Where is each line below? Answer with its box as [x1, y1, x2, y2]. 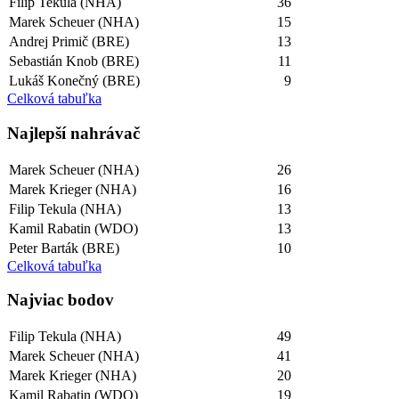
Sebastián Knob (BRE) [9, 53, 139, 69]
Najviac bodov [7, 290, 114, 310]
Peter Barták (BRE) [9, 240, 119, 256]
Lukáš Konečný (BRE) [9, 73, 140, 89]
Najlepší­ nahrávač [7, 124, 140, 143]
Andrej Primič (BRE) [9, 34, 129, 50]
